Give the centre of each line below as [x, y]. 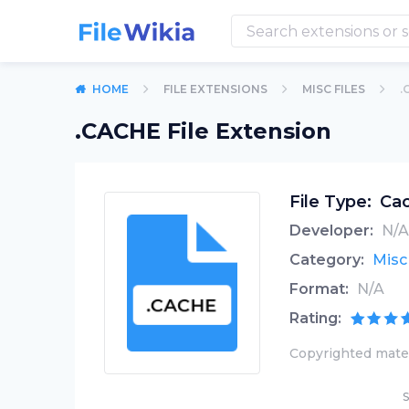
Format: [319, 289]
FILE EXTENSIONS [215, 89]
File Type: [330, 202]
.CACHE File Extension [203, 131]
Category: [326, 260]
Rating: [315, 318]
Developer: [331, 231]
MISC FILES [334, 89]
